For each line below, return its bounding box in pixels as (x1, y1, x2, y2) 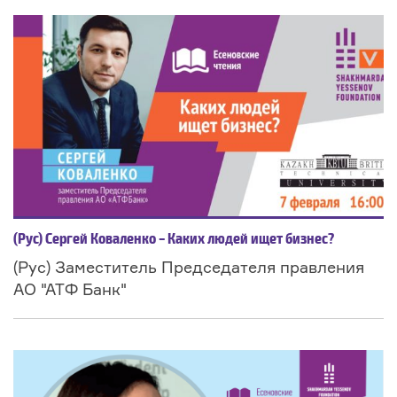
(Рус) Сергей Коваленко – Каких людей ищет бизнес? (13, 233, 334, 247)
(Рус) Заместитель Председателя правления (13, 257, 364, 277)
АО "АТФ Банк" (13, 279, 127, 300)
